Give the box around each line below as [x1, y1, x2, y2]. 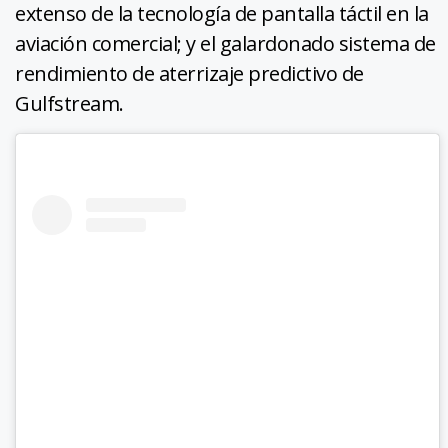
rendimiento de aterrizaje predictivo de [15, 60, 364, 88]
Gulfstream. [15, 90, 124, 118]
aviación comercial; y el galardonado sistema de [15, 30, 436, 58]
